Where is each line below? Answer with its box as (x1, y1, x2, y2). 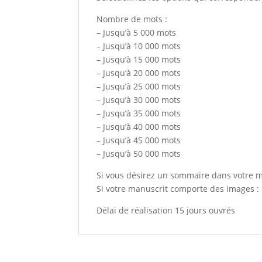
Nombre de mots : (96, 13, 168, 25)
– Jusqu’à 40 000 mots (96, 121, 181, 132)
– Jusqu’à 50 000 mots (96, 148, 181, 159)
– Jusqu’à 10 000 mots (96, 40, 181, 51)
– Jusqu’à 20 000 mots (96, 67, 181, 78)
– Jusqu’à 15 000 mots (96, 54, 181, 65)
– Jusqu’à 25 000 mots (96, 81, 181, 92)
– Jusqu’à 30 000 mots (96, 94, 181, 105)
